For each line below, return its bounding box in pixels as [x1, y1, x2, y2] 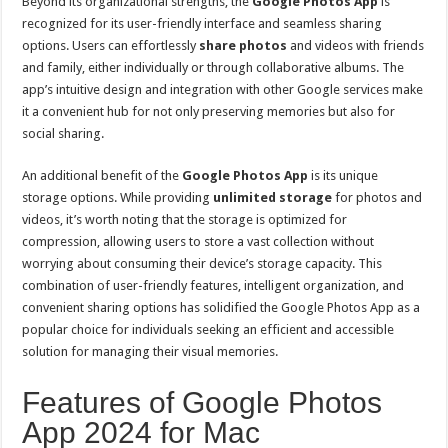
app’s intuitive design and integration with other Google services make [22, 81, 424, 97]
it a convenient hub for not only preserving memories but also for [22, 103, 396, 119]
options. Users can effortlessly [22, 37, 200, 53]
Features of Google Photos [22, 385, 383, 419]
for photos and [332, 189, 423, 205]
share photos [199, 37, 288, 53]
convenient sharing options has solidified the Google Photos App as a [22, 299, 421, 315]
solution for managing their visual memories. [22, 343, 279, 359]
